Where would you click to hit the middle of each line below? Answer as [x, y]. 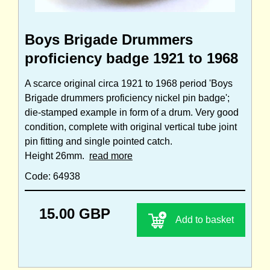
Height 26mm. [57, 156]
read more [111, 156]
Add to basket [205, 220]
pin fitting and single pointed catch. [99, 142]
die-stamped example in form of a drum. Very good [132, 113]
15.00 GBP [75, 214]
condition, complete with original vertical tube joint [131, 127]
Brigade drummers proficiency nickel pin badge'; [127, 98]
